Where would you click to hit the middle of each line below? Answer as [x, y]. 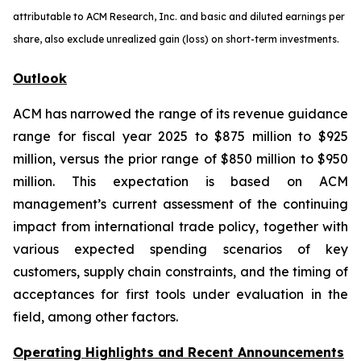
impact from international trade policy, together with [180, 226]
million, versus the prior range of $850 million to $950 [180, 159]
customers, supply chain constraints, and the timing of [180, 272]
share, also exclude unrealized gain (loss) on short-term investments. [176, 39]
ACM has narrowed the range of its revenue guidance [180, 114]
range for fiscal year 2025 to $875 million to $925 [180, 136]
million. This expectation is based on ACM [180, 181]
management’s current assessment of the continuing [180, 204]
